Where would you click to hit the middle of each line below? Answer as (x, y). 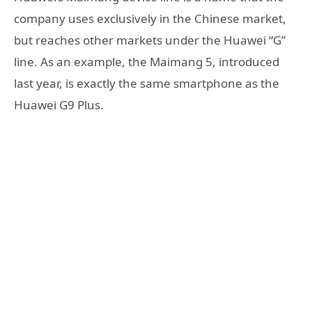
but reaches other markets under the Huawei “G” (150, 40)
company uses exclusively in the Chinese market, (150, 19)
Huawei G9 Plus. (59, 105)
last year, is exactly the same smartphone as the (147, 84)
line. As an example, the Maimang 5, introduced (147, 62)
